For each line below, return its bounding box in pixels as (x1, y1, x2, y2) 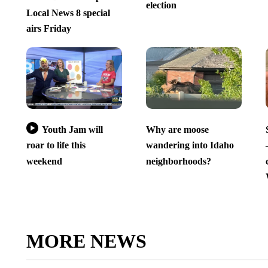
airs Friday (26, 23, 71, 34)
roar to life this (26, 140, 86, 151)
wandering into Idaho (145, 140, 234, 151)
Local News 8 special (26, 7, 110, 18)
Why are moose (145, 124, 209, 135)
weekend (26, 156, 62, 166)
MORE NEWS (26, 230, 147, 252)
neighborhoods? (145, 156, 211, 166)
